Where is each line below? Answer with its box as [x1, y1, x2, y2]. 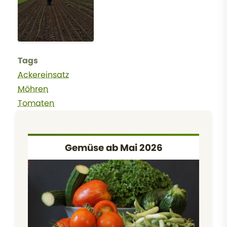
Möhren [18, 83, 48, 95]
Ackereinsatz [18, 68, 69, 81]
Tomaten [18, 97, 54, 109]
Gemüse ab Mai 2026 [64, 141, 163, 154]
